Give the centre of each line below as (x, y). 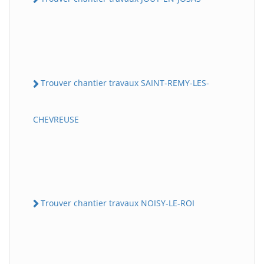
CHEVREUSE (56, 119)
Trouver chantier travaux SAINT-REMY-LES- (125, 83)
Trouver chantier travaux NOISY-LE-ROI (118, 203)
